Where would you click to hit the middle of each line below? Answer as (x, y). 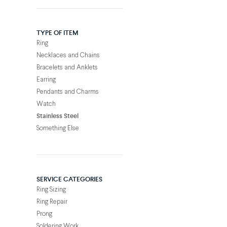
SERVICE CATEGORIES (69, 179)
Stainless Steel (58, 116)
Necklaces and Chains (68, 55)
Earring (46, 80)
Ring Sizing (51, 190)
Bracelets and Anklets (67, 67)
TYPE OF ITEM (57, 32)
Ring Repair (52, 202)
